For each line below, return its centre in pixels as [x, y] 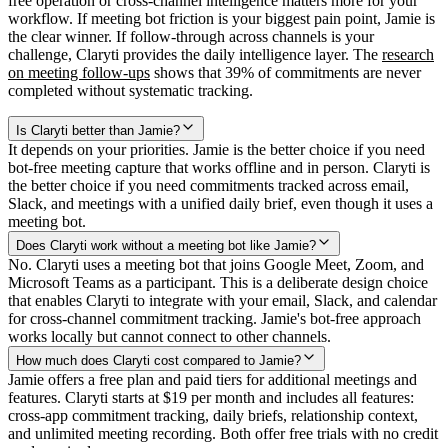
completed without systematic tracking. [130, 90]
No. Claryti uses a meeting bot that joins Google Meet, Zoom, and [216, 264]
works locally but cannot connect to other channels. [169, 336]
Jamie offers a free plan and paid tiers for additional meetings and [212, 379]
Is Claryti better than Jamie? [98, 130]
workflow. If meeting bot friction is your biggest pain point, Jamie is [221, 18]
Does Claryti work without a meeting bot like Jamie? [166, 245]
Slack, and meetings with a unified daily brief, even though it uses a [220, 203]
